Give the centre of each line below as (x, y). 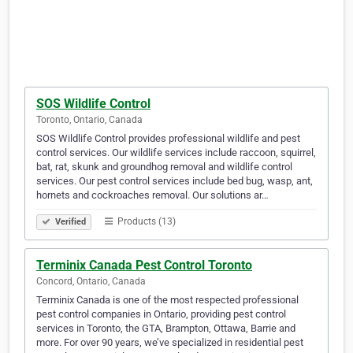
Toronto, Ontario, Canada (89, 120)
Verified (69, 222)
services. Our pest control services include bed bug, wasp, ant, (175, 181)
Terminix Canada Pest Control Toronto (144, 266)
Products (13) (145, 222)
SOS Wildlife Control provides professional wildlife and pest (168, 139)
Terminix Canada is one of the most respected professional (167, 300)
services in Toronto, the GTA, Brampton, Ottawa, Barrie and (166, 329)
